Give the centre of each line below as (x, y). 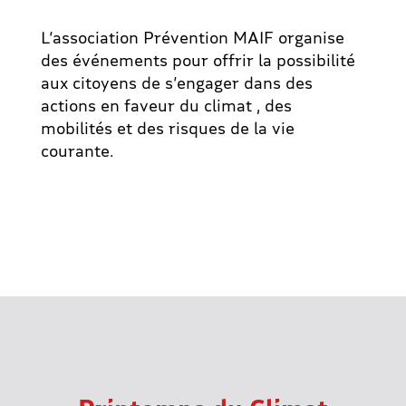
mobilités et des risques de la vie (167, 128)
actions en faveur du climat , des (166, 105)
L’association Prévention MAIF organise (192, 37)
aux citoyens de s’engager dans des (176, 82)
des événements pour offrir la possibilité (198, 60)
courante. (77, 150)
